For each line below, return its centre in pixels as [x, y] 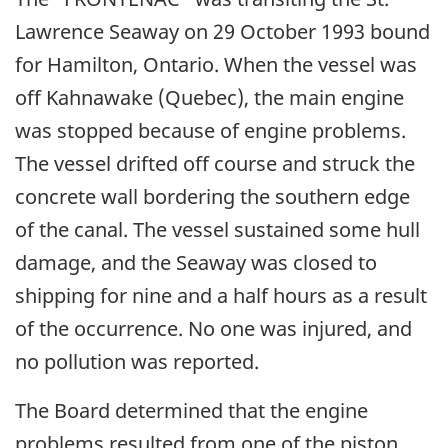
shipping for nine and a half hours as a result [221, 296]
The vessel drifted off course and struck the [215, 164]
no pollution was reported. [137, 362]
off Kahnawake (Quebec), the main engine [209, 98]
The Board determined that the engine [191, 411]
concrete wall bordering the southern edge [212, 197]
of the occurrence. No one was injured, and [213, 329]
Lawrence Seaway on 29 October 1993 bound [222, 32]
